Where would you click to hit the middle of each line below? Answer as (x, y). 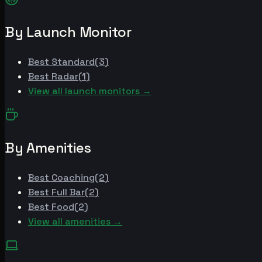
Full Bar (68, 192)
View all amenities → (75, 221)
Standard (73, 61)
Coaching (73, 177)
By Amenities (48, 147)
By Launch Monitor (68, 32)
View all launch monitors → (90, 91)
